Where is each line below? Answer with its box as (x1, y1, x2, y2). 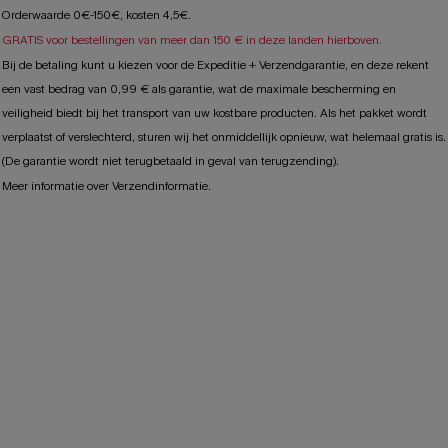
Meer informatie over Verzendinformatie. (2, 178, 211, 194)
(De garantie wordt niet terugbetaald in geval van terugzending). (2, 153, 339, 169)
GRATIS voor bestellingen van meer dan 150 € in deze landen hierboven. (2, 32, 382, 48)
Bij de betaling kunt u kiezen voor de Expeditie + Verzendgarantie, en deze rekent (2, 57, 429, 73)
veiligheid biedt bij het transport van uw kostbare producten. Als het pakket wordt (2, 105, 427, 121)
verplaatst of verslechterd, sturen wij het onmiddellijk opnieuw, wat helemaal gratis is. (2, 129, 446, 145)
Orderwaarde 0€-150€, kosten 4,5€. (2, 7, 191, 23)
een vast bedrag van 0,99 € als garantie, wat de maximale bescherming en (2, 81, 396, 97)
